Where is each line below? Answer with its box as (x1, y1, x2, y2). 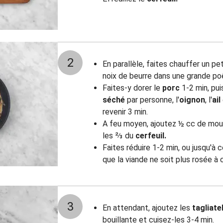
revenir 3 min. (103, 107, 148, 116)
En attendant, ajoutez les (103, 203, 192, 213)
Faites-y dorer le (103, 83, 162, 93)
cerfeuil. (135, 131, 166, 140)
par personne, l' (125, 95, 179, 105)
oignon (179, 95, 205, 105)
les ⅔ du (103, 131, 135, 140)
